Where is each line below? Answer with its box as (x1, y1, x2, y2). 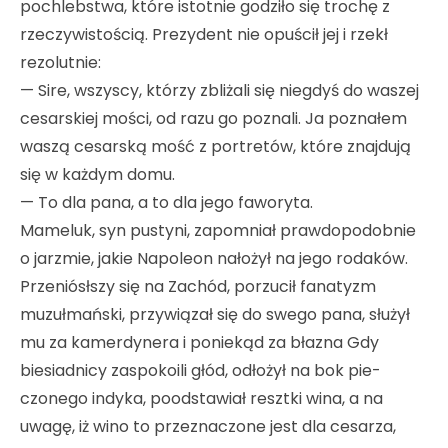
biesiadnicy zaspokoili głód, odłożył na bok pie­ (20, 359, 381, 383)
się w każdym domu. (20, 163, 175, 187)
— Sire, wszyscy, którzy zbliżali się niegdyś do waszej (20, 79, 419, 103)
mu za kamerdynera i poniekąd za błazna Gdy (20, 331, 379, 355)
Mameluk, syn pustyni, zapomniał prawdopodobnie (20, 219, 416, 243)
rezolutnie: (20, 51, 101, 75)
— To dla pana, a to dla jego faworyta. (20, 191, 313, 215)
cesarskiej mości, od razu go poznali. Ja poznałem (20, 107, 407, 131)
